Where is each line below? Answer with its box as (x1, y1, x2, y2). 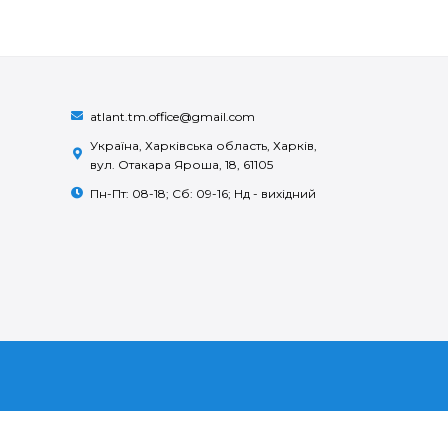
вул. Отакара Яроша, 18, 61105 (90, 157, 274, 173)
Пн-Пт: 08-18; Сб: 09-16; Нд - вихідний (90, 186, 317, 202)
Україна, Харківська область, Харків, (90, 138, 318, 154)
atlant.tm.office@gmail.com (90, 109, 256, 125)
